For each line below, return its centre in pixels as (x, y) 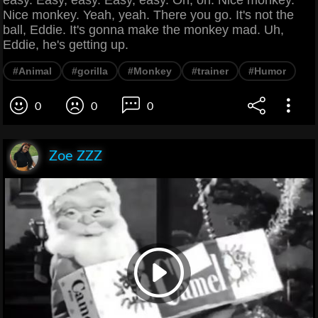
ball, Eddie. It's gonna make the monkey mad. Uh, (143, 29)
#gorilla (90, 71)
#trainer (210, 71)
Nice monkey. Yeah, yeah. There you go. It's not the (148, 15)
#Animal (32, 71)
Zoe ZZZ (76, 156)
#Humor (267, 71)
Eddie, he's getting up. (66, 44)
